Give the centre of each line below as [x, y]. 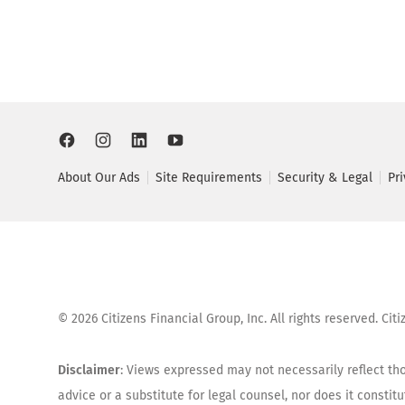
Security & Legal [325, 177]
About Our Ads [99, 177]
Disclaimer [89, 370]
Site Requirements [209, 177]
